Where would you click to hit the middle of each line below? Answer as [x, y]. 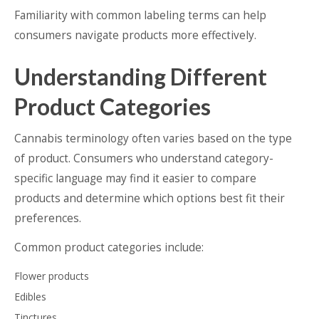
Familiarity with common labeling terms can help [140, 15]
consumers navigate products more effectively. [135, 35]
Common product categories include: [109, 247]
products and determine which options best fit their [150, 198]
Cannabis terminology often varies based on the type [153, 138]
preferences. [48, 218]
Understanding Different [141, 76]
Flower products [52, 276]
